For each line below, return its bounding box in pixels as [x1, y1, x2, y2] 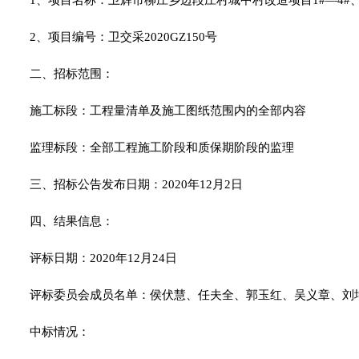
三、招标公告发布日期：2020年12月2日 [30, 178, 243, 192]
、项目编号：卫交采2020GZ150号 [36, 30, 217, 44]
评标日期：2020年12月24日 [30, 252, 177, 265]
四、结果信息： [30, 215, 114, 228]
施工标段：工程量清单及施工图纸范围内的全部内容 [30, 104, 306, 118]
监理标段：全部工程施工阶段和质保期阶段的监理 [30, 141, 294, 155]
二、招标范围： [30, 67, 114, 81]
